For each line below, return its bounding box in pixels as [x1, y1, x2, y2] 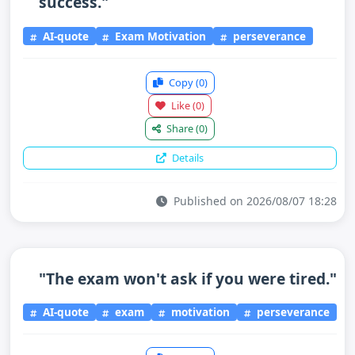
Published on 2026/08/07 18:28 [170, 193, 337, 208]
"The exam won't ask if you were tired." [39, 267, 337, 289]
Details [170, 150, 204, 165]
